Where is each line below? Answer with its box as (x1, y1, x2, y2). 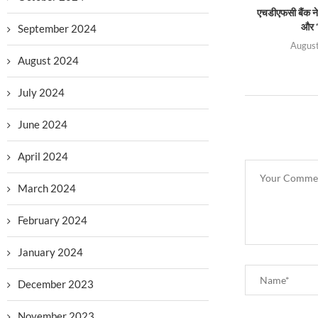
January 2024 (18, 246, 83, 258)
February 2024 (18, 214, 87, 226)
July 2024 (18, 86, 65, 99)
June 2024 (18, 118, 67, 131)
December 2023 (18, 278, 94, 290)
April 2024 (18, 150, 68, 163)
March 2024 (18, 182, 76, 194)
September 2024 (18, 22, 97, 35)
